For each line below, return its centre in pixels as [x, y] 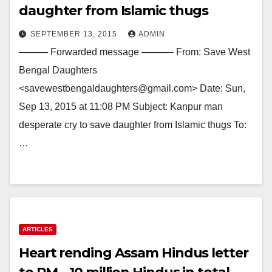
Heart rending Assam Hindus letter [134, 253]
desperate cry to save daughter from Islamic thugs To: [133, 125]
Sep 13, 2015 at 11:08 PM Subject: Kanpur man [121, 107]
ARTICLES [38, 229]
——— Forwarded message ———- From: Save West [134, 52]
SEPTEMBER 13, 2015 [75, 34]
